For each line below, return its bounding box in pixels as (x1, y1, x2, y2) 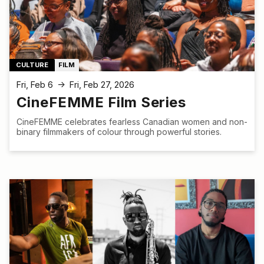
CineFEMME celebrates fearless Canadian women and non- (16, 117, 247, 127)
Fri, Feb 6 (16, 79, 53, 90)
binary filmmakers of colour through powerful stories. (16, 127, 222, 137)
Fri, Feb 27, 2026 (70, 79, 134, 90)
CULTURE (16, 61, 49, 70)
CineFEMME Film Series (16, 94, 186, 111)
